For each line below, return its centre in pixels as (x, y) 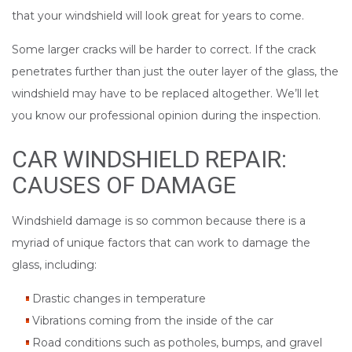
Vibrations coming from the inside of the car (152, 321)
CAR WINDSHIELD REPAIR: (149, 159)
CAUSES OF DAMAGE (124, 185)
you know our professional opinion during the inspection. (166, 116)
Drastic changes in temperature (119, 299)
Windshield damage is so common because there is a (159, 221)
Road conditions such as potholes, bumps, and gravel (177, 343)
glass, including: (54, 265)
